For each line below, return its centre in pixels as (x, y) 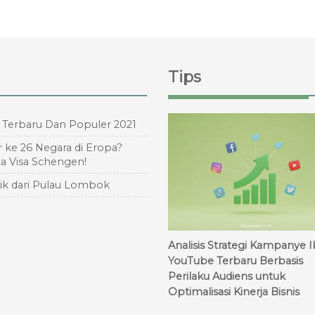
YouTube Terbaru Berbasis (236, 261)
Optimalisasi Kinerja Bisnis (234, 291)
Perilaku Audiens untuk (227, 276)
